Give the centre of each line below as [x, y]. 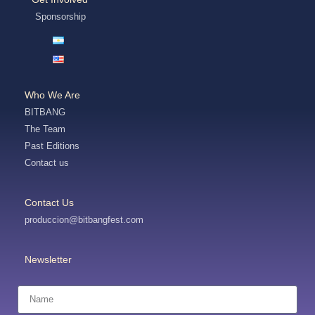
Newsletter [48, 259]
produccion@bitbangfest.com [84, 219]
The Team [45, 129]
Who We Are [52, 95]
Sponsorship [60, 16]
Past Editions [52, 146]
